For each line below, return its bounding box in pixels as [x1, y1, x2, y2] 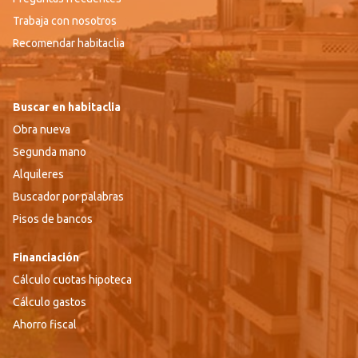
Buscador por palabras [13, 189, 124, 203]
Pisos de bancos [13, 212, 93, 225]
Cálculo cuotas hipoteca [13, 272, 132, 286]
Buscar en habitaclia [13, 100, 121, 113]
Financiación [13, 250, 79, 264]
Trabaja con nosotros [13, 14, 117, 27]
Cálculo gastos [13, 295, 86, 308]
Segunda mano [13, 145, 86, 158]
